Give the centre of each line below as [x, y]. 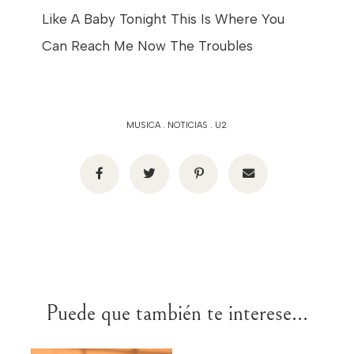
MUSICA [144, 125]
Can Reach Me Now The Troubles [147, 45]
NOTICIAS [188, 125]
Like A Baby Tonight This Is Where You [163, 19]
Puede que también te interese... [177, 314]
